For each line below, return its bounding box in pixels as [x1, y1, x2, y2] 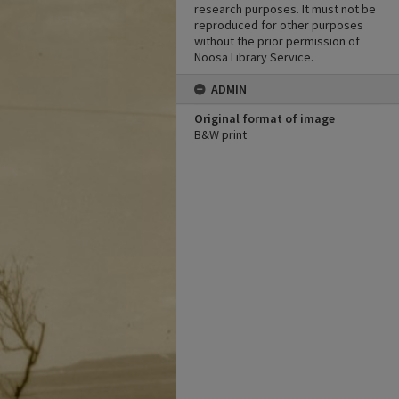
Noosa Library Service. [194, 49, 313, 65]
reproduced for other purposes [194, 17, 363, 33]
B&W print [194, 126, 247, 142]
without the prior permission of [194, 33, 360, 49]
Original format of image [194, 110, 335, 126]
